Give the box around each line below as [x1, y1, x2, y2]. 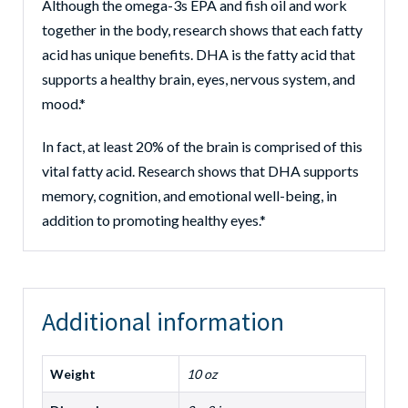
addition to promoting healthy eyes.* [42, 211, 266, 229]
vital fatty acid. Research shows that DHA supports [42, 162, 359, 179]
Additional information [42, 305, 284, 338]
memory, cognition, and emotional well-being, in [42, 187, 337, 204]
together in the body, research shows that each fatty [42, 21, 362, 38]
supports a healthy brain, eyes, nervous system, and [42, 70, 355, 87]
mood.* [42, 95, 86, 112]
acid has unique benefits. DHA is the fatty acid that [42, 46, 355, 63]
